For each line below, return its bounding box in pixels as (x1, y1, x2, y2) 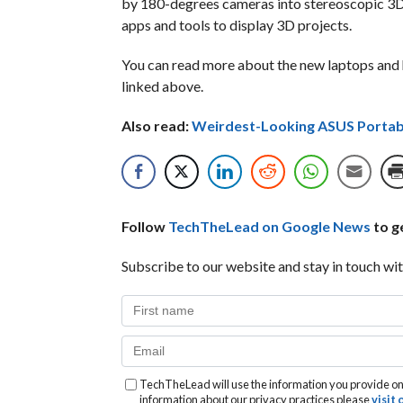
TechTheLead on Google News (167, 218, 371, 235)
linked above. (121, 77, 203, 94)
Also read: (121, 117, 192, 134)
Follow (121, 218, 168, 235)
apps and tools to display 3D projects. (121, 16, 352, 33)
